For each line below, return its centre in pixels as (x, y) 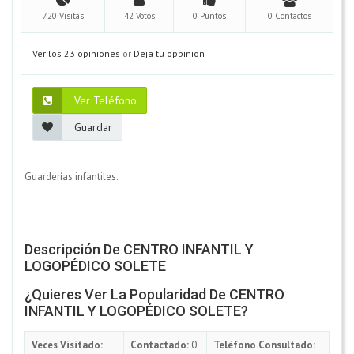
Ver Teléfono (105, 100)
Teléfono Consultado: (264, 345)
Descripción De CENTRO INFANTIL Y (139, 249)
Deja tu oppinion (169, 53)
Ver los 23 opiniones (76, 53)
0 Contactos (289, 15)
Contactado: (160, 345)
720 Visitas (63, 15)
